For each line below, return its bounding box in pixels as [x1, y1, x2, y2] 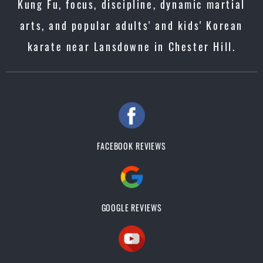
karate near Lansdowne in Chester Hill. [27, 39, 236, 54]
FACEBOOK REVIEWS [97, 140, 166, 152]
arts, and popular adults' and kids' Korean [19, 18, 244, 33]
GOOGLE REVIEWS [101, 201, 162, 214]
